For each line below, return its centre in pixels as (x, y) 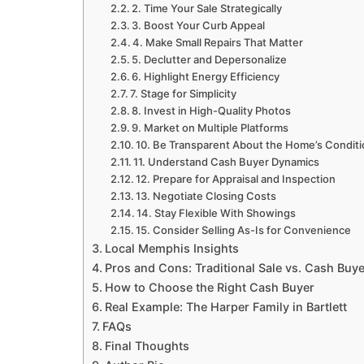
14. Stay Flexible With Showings (217, 212)
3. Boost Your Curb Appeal (199, 25)
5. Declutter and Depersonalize (210, 59)
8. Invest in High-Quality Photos (212, 110)
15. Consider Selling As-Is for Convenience (244, 230)
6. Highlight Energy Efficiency (206, 76)
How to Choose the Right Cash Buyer (209, 287)
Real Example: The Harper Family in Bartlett (225, 306)
